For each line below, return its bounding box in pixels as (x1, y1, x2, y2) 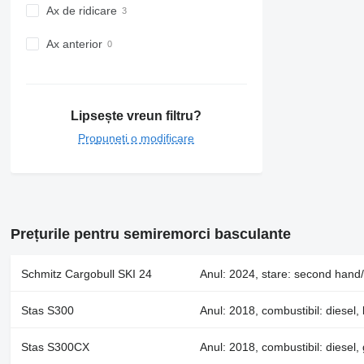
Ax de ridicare (45, 4, 117, 18)
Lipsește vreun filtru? (71, 108, 202, 123)
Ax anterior (45, 37, 102, 51)
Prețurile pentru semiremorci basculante (10, 225, 291, 242)
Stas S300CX (20, 340, 89, 353)
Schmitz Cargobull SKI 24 (20, 266, 152, 280)
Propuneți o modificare (78, 131, 195, 145)
